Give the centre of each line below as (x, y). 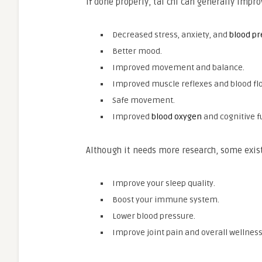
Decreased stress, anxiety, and (171, 35)
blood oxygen (177, 117)
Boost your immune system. (166, 200)
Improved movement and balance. (178, 68)
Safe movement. (144, 100)
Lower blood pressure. (154, 216)
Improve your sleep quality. (164, 183)
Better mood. (137, 51)
